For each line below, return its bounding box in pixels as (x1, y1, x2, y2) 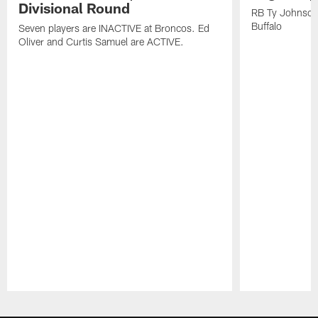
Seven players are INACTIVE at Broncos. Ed (18, 22, 210, 35)
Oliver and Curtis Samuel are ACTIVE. (18, 35, 185, 48)
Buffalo (251, 20, 282, 33)
